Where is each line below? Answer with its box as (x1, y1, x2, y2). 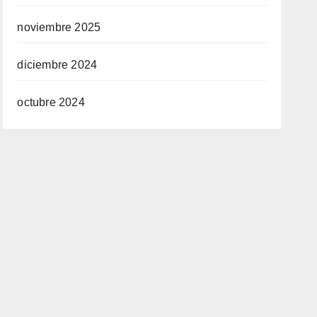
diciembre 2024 (17, 58, 98, 71)
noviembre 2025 (17, 21, 101, 33)
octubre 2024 (17, 96, 85, 108)
